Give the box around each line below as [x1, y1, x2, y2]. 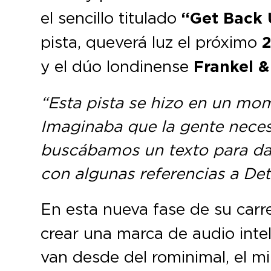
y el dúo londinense [41, 56, 189, 76]
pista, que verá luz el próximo [41, 32, 258, 52]
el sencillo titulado [41, 8, 182, 28]
